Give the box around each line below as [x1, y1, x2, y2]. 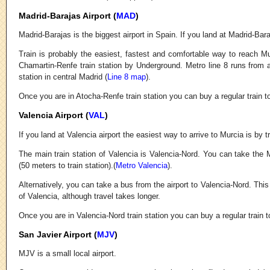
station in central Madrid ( [19, 72, 107, 82]
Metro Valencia [116, 160, 168, 170]
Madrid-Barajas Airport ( [19, 10, 116, 20]
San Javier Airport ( [19, 229, 97, 239]
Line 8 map [107, 72, 146, 82]
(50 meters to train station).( [19, 160, 116, 170]
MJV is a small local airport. [19, 249, 116, 259]
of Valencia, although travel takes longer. [19, 191, 160, 201]
